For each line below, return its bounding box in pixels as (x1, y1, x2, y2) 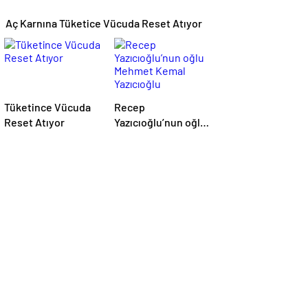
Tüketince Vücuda (4, 100, 91, 113)
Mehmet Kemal (114, 131, 186, 144)
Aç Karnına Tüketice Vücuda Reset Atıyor (5, 16, 202, 30)
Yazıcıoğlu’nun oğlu (114, 115, 206, 129)
